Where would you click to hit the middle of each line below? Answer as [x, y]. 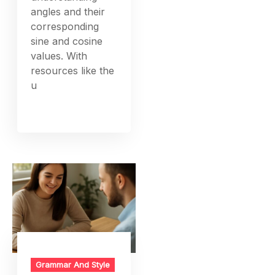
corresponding [65, 27]
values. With [59, 56]
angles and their [68, 12]
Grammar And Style [73, 264]
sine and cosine [67, 41]
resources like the [73, 71]
